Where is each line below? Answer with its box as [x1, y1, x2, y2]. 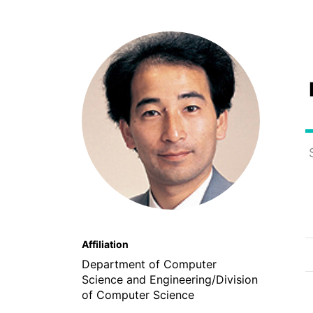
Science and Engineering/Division [82, 272, 258, 286]
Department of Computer [82, 257, 217, 271]
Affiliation [82, 238, 129, 250]
